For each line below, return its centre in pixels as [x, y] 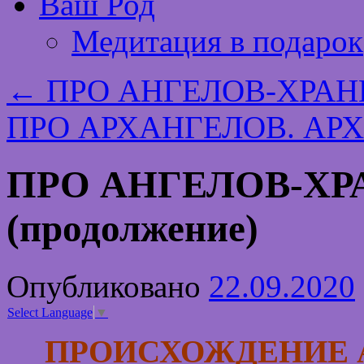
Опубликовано [104, 286]
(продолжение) [132, 229]
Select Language [50, 313]
